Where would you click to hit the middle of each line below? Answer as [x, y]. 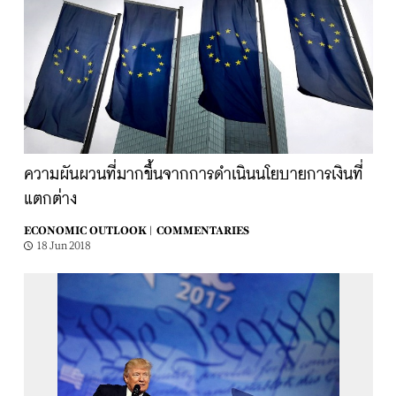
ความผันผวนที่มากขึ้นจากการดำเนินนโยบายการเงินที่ [193, 175]
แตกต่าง [50, 200]
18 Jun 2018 [64, 246]
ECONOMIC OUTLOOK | [88, 231]
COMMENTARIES [202, 231]
